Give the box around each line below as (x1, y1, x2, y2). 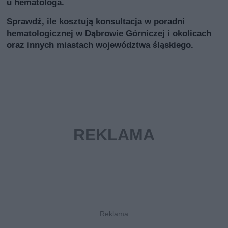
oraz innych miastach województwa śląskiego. (7, 40, 194, 50)
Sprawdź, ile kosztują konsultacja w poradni (7, 16, 185, 27)
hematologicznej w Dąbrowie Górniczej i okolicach (7, 28, 212, 39)
